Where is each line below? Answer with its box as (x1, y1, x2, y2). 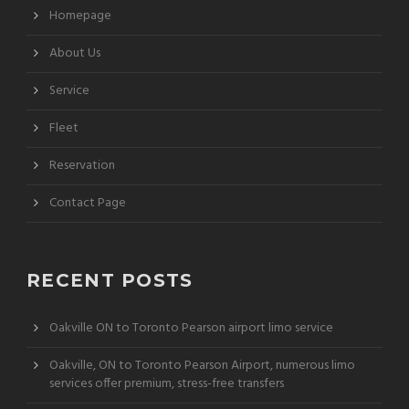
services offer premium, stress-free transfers (49, 372, 284, 394)
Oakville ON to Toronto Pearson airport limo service (49, 317, 333, 339)
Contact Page (49, 192, 126, 214)
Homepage (49, 5, 111, 26)
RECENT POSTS (26, 268, 194, 291)
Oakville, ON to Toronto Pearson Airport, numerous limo (49, 354, 355, 376)
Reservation (49, 154, 115, 176)
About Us (49, 42, 100, 64)
